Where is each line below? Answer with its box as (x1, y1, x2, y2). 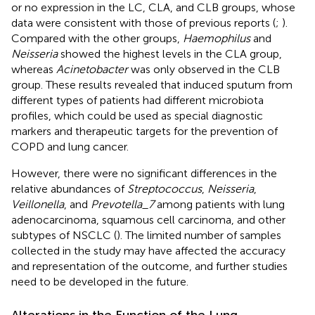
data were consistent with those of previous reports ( (11, 15, 276, 30)
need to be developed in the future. (11, 274, 188, 288)
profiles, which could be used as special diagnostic (11, 108, 263, 122)
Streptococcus (127, 181, 202, 195)
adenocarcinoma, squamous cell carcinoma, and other (11, 212, 285, 226)
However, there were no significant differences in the (11, 166, 277, 180)
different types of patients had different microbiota (11, 93, 264, 107)
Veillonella (11, 197, 64, 211)
